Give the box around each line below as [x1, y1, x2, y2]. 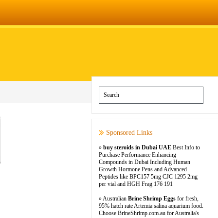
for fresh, [176, 195, 199, 202]
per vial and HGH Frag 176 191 [99, 181, 173, 187]
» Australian [99, 195, 128, 202]
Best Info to [171, 144, 200, 151]
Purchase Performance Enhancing [99, 151, 176, 158]
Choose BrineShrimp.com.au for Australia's [99, 210, 199, 217]
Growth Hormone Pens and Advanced [99, 166, 187, 173]
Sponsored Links [106, 129, 152, 136]
